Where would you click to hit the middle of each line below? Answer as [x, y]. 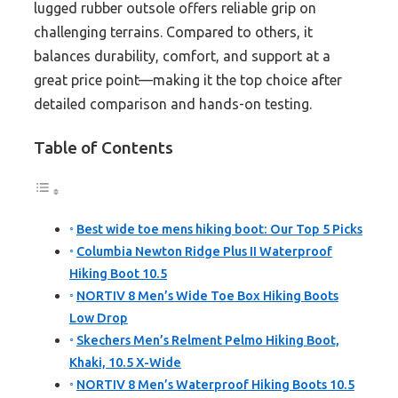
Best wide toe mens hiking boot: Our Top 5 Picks [219, 230]
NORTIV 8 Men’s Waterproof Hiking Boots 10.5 [215, 385]
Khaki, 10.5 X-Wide [125, 363]
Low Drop [99, 318]
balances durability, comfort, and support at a [182, 56]
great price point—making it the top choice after [188, 80]
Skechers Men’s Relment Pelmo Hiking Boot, [207, 341]
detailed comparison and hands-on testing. [173, 104]
